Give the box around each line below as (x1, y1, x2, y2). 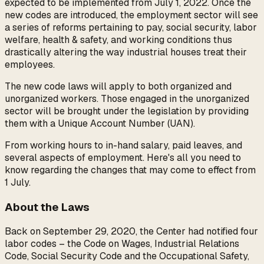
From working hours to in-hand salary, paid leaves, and (5, 138, 242, 151)
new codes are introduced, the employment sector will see (5, 8, 258, 21)
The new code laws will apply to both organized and (5, 80, 232, 93)
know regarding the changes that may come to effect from (5, 163, 256, 176)
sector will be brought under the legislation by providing (5, 104, 249, 117)
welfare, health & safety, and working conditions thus (5, 33, 232, 46)
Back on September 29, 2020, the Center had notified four (5, 225, 258, 238)
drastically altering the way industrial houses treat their (5, 45, 247, 58)
